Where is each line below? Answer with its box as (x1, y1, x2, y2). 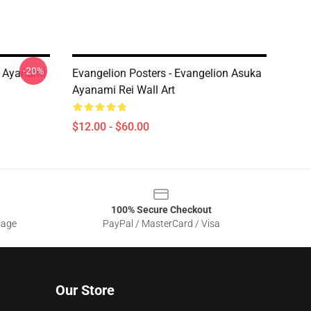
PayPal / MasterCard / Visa (102, 218, 220, 229)
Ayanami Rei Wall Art (72, 83, 175, 96)
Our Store (56, 282, 115, 299)
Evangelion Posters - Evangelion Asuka (72, 67, 262, 80)
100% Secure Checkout (110, 204, 212, 215)
